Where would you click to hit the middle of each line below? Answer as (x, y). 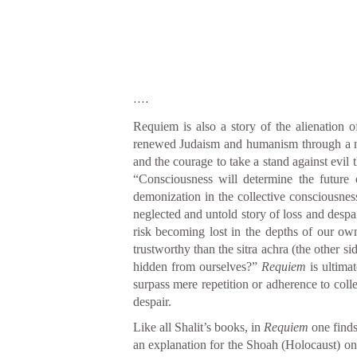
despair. (152, 301)
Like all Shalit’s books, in (198, 327)
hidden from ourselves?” (197, 266)
